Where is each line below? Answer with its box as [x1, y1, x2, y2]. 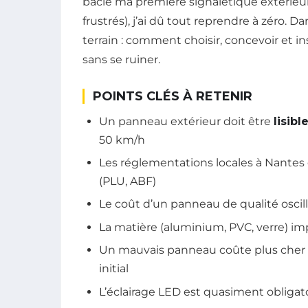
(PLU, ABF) [99, 175, 156, 188]
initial [99, 262, 129, 276]
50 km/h [99, 133, 145, 146]
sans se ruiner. [82, 52, 160, 66]
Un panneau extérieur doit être [99, 114, 274, 128]
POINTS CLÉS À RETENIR [93, 88, 252, 104]
